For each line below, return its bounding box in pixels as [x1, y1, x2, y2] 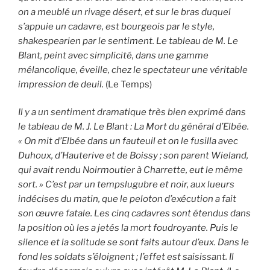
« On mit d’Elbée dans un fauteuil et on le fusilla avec [18, 136, 238, 147]
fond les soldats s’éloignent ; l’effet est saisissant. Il [18, 251, 234, 263]
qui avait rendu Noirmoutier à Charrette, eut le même [18, 165, 243, 176]
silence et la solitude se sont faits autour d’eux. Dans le [18, 237, 249, 248]
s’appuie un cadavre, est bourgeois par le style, [18, 20, 215, 32]
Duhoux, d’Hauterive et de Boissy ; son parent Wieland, [18, 150, 248, 162]
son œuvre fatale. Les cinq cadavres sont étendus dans [18, 208, 251, 219]
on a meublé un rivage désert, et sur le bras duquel [18, 6, 231, 17]
